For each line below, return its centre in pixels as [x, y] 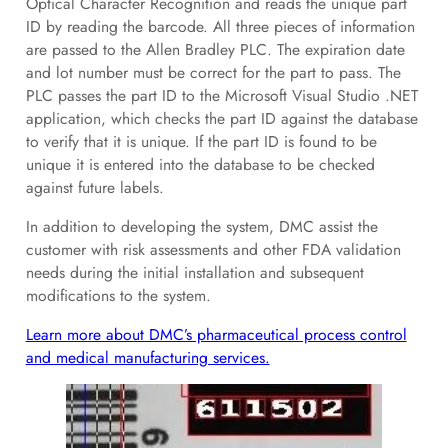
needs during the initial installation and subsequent [194, 272]
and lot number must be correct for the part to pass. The [213, 73]
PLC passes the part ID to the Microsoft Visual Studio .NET [221, 96]
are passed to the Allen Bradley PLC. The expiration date [215, 50]
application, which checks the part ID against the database [221, 119]
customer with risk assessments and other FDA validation [213, 249]
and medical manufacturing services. [147, 357]
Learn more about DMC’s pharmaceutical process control [216, 334]
